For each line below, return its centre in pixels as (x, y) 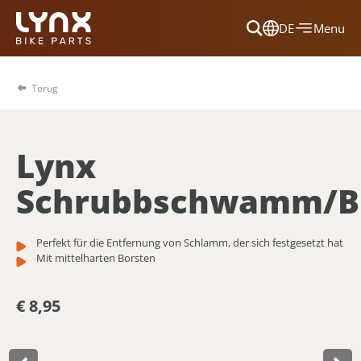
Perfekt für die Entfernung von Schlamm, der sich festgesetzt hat (190, 243)
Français (240, 86)
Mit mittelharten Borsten (96, 258)
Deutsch (240, 111)
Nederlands (249, 161)
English (237, 136)
